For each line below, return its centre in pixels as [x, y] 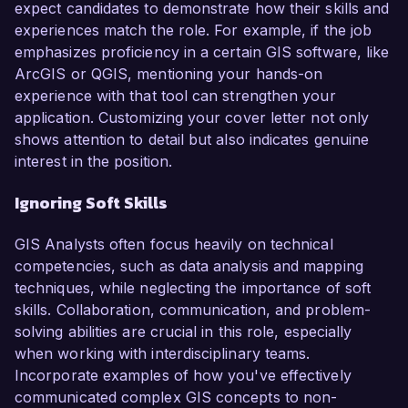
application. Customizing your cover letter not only [192, 118]
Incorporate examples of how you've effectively [183, 376]
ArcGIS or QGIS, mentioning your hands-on [169, 74]
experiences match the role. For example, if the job [194, 31]
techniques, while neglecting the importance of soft [193, 288]
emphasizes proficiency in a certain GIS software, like [202, 52]
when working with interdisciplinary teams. [163, 354]
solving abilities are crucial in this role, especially [184, 332]
